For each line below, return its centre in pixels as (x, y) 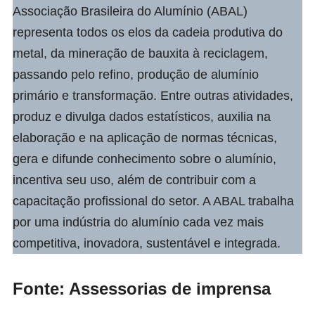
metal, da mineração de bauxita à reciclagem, (140, 53)
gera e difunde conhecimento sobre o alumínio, (144, 159)
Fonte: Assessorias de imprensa (142, 288)
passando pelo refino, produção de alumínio (136, 74)
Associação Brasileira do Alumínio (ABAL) (130, 11)
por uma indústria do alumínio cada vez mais (138, 222)
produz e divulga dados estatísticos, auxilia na (142, 116)
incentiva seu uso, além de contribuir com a (134, 180)
